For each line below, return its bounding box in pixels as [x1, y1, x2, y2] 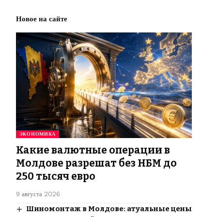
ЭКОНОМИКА [19, 131, 56, 137]
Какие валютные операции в [15, 144, 170, 157]
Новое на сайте [15, 15, 67, 24]
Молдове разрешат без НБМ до [15, 157, 177, 170]
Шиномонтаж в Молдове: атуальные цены [26, 204, 192, 214]
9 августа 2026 [15, 190, 60, 198]
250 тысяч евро [15, 170, 95, 183]
